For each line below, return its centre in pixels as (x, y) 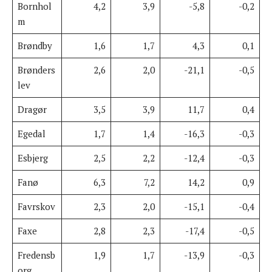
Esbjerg (32, 158)
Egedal (31, 133)
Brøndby (35, 45)
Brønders (36, 70)
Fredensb (36, 255)
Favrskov (36, 206)
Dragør (32, 109)
